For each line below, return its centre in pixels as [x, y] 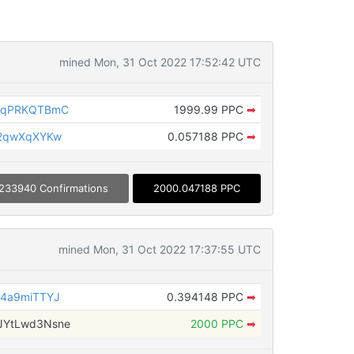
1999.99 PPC [210, 109]
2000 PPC [218, 324]
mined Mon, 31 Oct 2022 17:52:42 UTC [160, 62]
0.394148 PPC [206, 297]
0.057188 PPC [207, 136]
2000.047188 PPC [196, 188]
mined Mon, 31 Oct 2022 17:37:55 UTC [159, 250]
